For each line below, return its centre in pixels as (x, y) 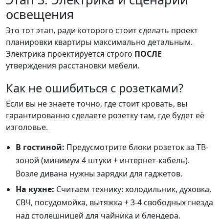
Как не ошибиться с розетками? (95, 88)
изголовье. (27, 127)
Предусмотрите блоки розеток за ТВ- (136, 147)
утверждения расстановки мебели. (73, 65)
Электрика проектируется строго (70, 54)
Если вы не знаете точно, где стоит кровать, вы (97, 103)
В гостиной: (40, 147)
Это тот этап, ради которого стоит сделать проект (102, 30)
